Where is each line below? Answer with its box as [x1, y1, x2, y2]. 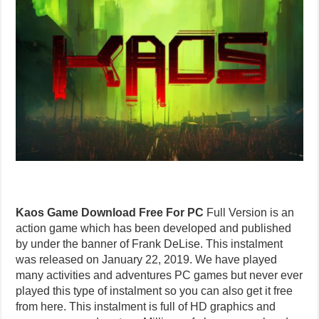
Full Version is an [204, 206, 295, 219]
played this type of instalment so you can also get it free [16, 285, 293, 298]
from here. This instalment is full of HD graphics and [16, 300, 276, 313]
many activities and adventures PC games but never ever [16, 269, 303, 282]
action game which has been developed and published [16, 222, 292, 235]
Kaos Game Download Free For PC [16, 206, 204, 219]
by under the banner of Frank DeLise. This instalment [16, 238, 283, 251]
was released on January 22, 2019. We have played [16, 253, 278, 266]
